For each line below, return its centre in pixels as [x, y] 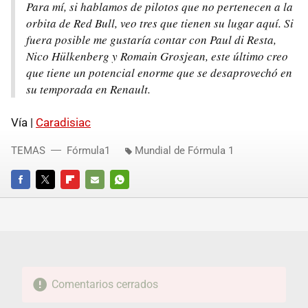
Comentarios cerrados [104, 284]
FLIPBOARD [84, 198]
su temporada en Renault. [88, 89]
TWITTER [54, 198]
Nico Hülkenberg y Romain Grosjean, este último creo [157, 56]
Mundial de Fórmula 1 [184, 150]
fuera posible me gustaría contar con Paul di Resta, [151, 39]
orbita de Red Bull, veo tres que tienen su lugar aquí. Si [160, 23]
